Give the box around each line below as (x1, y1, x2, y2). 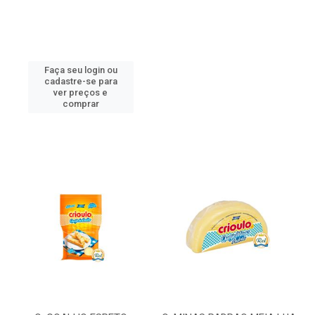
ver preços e (53, 87, 108, 98)
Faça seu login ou (44, 65, 117, 75)
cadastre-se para (44, 76, 117, 86)
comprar (62, 98, 99, 109)
